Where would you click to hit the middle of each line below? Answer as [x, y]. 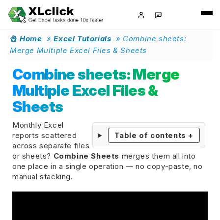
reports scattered [45, 135]
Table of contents [151, 135]
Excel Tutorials [82, 39]
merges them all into [158, 156]
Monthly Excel [38, 125]
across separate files [51, 146]
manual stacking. [43, 177]
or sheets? [33, 156]
